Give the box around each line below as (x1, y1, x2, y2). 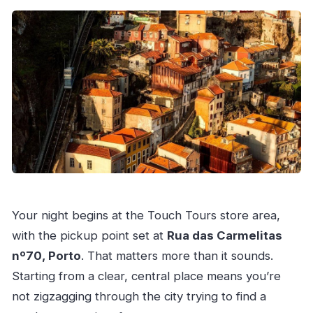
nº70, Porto (11, 249, 81, 263)
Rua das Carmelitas (166, 228, 282, 243)
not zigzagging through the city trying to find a (11, 289, 266, 304)
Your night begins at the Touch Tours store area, (11, 208, 280, 223)
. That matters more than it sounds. (80, 249, 273, 263)
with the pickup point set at (11, 228, 167, 243)
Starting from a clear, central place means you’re (11, 269, 281, 284)
